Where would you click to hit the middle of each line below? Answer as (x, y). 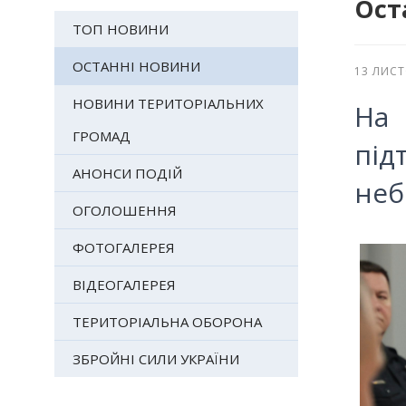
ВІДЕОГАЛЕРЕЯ (124, 285)
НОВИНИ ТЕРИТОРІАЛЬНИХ (168, 104)
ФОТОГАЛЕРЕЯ (123, 248)
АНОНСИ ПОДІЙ (127, 174)
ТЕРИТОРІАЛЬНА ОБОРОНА (167, 322)
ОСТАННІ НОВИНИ (136, 67)
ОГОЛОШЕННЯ (124, 211)
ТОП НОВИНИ (120, 29)
